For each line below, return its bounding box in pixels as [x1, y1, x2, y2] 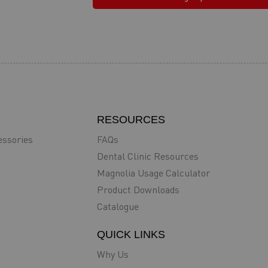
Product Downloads [97, 184, 179, 196]
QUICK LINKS [97, 229, 165, 240]
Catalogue [97, 200, 139, 212]
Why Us [97, 248, 129, 260]
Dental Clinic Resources [97, 150, 199, 162]
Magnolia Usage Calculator [97, 167, 210, 179]
